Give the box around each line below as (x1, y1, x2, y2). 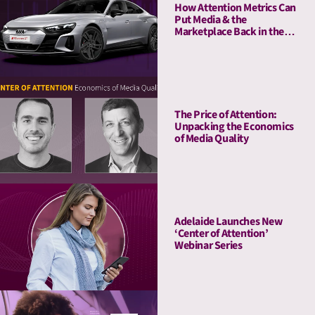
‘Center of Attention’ (174, 226, 269, 242)
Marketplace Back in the (174, 24, 284, 40)
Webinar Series (174, 238, 243, 254)
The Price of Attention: (174, 107, 277, 123)
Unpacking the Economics (174, 119, 294, 135)
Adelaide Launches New (174, 214, 283, 230)
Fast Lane (174, 36, 217, 52)
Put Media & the (174, 12, 247, 28)
